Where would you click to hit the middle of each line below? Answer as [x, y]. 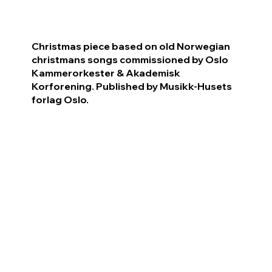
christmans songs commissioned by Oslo [130, 59]
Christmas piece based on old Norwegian [131, 46]
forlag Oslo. [60, 99]
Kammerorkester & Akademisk [106, 73]
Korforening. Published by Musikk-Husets [132, 86]
